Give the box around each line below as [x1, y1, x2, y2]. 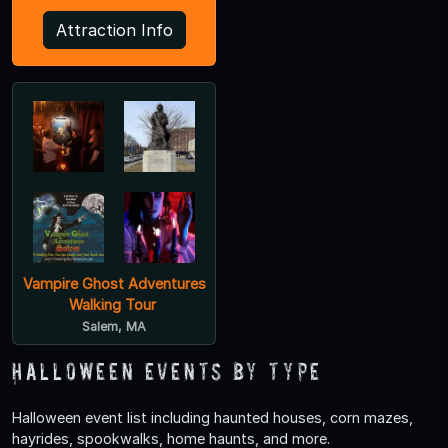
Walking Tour [68, 296, 156, 314]
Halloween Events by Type [12, 358, 323, 386]
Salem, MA [82, 319, 146, 335]
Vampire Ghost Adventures [22, 275, 206, 293]
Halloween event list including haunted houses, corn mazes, [12, 409, 413, 427]
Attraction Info [55, 20, 173, 41]
